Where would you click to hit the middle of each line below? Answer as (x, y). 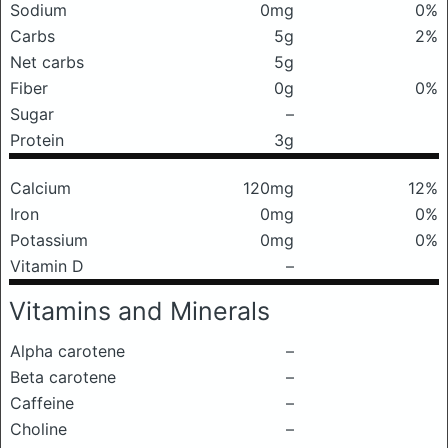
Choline (38, 429)
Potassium (49, 240)
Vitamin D (47, 266)
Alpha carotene (67, 351)
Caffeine (42, 403)
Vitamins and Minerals (139, 311)
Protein (37, 140)
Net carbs (47, 62)
